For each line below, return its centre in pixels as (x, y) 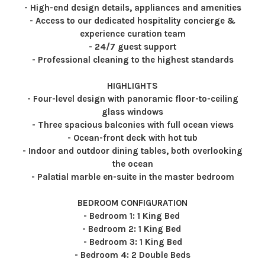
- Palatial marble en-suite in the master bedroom (132, 177)
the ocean (132, 164)
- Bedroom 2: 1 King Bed (132, 229)
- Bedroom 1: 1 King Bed (132, 216)
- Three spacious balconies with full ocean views (132, 125)
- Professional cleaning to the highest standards (132, 60)
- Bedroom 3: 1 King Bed (132, 242)
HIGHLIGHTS (132, 86)
